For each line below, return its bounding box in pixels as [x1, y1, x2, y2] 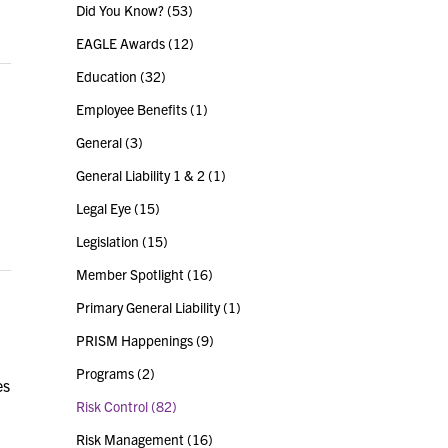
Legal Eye [76, 199, 134, 218]
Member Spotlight [76, 265, 187, 284]
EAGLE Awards [76, 34, 168, 53]
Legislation [76, 232, 142, 251]
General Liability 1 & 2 [76, 166, 208, 185]
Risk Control [76, 397, 151, 416]
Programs [76, 364, 137, 383]
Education [76, 67, 140, 86]
